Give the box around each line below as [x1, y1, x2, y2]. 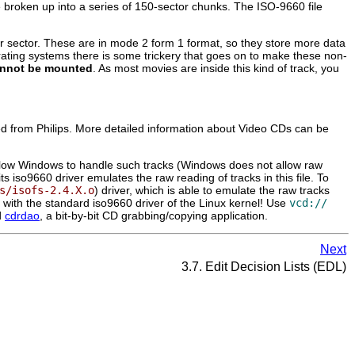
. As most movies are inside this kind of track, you [93, 61, 339, 74]
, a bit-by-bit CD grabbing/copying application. [40, 208, 268, 222]
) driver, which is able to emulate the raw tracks [94, 183, 330, 197]
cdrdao [5, 208, 40, 222]
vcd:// [289, 196, 327, 209]
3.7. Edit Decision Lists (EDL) [178, 259, 346, 273]
